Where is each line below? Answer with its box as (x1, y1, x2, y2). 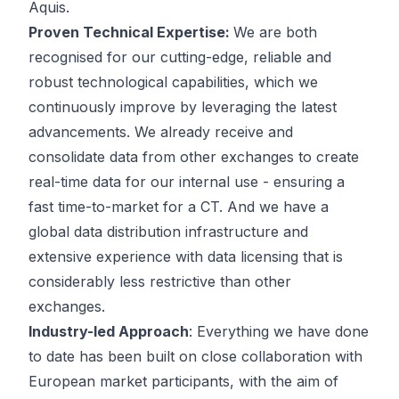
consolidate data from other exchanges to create (28, 148, 359, 166)
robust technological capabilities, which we (28, 73, 318, 91)
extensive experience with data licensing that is (28, 248, 343, 265)
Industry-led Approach (28, 322, 189, 340)
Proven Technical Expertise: (28, 23, 233, 41)
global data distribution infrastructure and (28, 223, 308, 240)
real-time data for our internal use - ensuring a (28, 173, 345, 191)
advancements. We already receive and (28, 123, 293, 141)
